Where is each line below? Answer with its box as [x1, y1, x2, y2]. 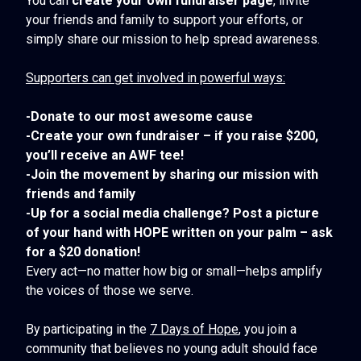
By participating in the [26, 321, 150, 337]
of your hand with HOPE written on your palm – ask [26, 224, 333, 240]
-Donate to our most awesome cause [26, 108, 253, 124]
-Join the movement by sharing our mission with [26, 166, 318, 182]
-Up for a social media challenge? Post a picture [26, 205, 319, 221]
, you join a [239, 321, 297, 337]
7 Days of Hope [150, 321, 239, 337]
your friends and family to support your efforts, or [26, 11, 303, 27]
